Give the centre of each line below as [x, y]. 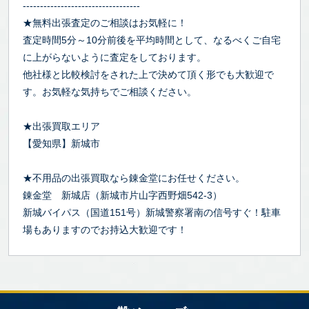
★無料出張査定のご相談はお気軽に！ [105, 22]
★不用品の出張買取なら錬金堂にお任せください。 [134, 178]
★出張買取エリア [61, 126]
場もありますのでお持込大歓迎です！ [105, 229]
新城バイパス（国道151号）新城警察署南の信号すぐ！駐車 [152, 212]
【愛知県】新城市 [61, 143]
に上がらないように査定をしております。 [114, 57]
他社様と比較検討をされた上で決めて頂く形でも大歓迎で [148, 74]
